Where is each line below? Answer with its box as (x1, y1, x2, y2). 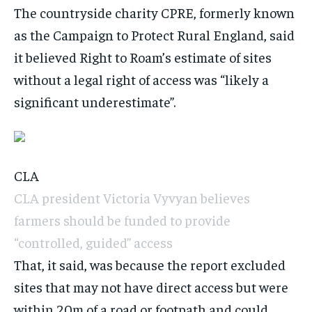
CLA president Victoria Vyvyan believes (14, 188, 250, 206)
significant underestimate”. (14, 92, 175, 110)
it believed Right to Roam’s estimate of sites (14, 47, 272, 65)
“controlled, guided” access (14, 233, 173, 251)
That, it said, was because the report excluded (14, 255, 286, 273)
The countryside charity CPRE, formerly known (14, 3, 295, 21)
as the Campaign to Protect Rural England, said (14, 25, 295, 43)
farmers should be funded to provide (14, 210, 231, 228)
